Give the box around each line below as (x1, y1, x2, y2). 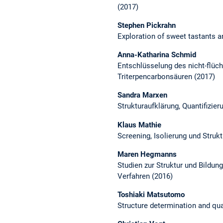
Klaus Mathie (117, 120, 161, 129)
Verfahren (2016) (117, 171, 173, 181)
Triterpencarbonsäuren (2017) (117, 72, 215, 82)
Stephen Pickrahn (117, 21, 176, 30)
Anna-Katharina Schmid (117, 50, 196, 60)
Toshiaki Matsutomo (117, 190, 185, 199)
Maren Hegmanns (117, 149, 177, 159)
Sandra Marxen (117, 91, 167, 100)
